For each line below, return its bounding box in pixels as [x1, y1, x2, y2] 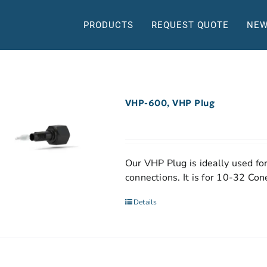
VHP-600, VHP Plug [125, 97, 215, 108]
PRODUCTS [83, 19, 133, 30]
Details [133, 197, 157, 207]
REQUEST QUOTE [151, 19, 229, 30]
